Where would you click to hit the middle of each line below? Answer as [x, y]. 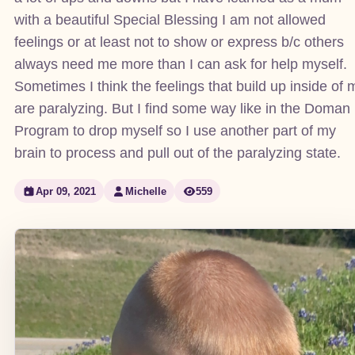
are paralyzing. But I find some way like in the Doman [182, 109]
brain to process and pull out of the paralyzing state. [177, 153]
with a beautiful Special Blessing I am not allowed [170, 20]
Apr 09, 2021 [65, 191]
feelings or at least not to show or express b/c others [179, 42]
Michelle [145, 191]
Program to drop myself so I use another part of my [175, 131]
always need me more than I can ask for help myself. [180, 64]
